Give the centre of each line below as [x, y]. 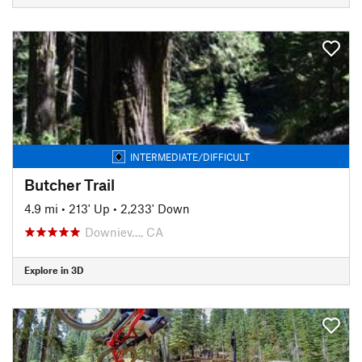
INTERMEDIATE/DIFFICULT [190, 156]
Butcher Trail [69, 184]
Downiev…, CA [124, 232]
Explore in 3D [54, 270]
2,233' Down [155, 208]
